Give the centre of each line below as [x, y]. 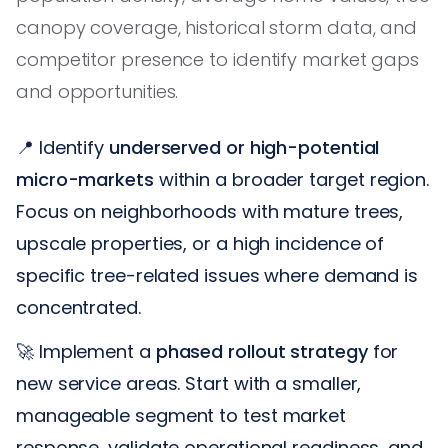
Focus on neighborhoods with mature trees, [210, 211]
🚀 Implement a [86, 351]
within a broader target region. [291, 179]
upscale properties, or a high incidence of [200, 243]
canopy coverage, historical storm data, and [217, 27]
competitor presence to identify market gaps [218, 59]
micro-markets [85, 179]
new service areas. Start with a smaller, [189, 383]
